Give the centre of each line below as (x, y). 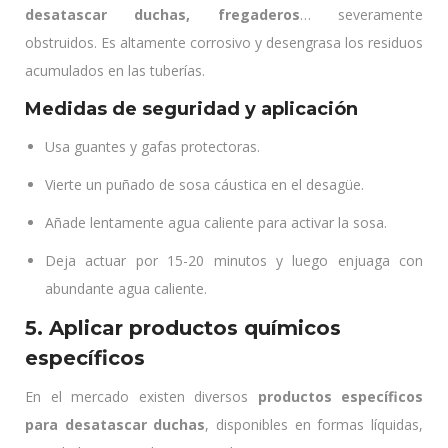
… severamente (361, 14)
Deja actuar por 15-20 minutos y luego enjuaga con (234, 260)
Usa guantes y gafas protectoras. (152, 146)
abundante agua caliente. (126, 288)
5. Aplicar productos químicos (183, 328)
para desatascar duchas (115, 424)
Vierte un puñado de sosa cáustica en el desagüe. (204, 184)
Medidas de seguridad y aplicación (191, 109)
